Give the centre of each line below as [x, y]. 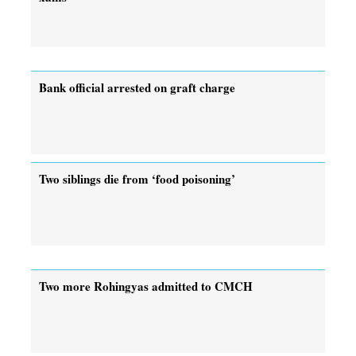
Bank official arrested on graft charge [137, 87]
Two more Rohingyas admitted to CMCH [146, 286]
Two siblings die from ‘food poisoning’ [137, 178]
